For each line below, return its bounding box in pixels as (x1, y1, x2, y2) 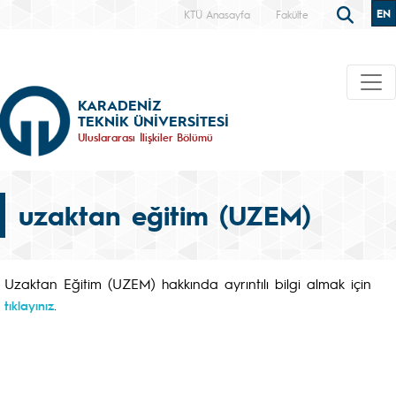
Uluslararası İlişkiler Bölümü (78, 129, 213, 144)
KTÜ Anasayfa (184, 7, 250, 21)
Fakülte (276, 7, 308, 21)
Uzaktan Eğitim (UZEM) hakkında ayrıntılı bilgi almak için (4, 274, 371, 293)
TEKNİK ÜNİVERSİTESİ (78, 110, 229, 130)
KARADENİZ (78, 95, 161, 114)
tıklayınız (4, 297, 54, 313)
